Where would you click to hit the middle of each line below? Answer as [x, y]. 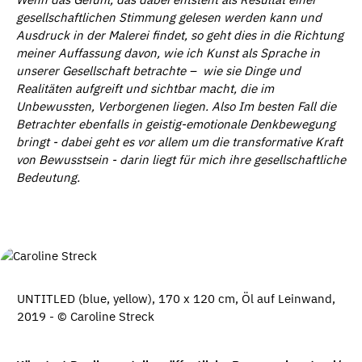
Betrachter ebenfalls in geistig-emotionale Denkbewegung [176, 124]
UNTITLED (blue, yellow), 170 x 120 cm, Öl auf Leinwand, [177, 299]
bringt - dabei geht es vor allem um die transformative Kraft [179, 142]
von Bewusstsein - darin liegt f [99, 160]
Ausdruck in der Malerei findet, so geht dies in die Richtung [180, 36]
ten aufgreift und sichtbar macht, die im [164, 89]
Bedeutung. [48, 178]
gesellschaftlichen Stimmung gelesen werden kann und [169, 18]
